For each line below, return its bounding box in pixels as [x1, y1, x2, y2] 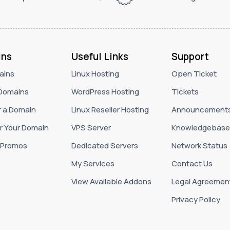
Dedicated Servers [71, 140, 138, 151]
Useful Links [71, 49, 128, 63]
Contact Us [171, 158, 213, 169]
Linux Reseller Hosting [71, 104, 149, 115]
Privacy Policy [171, 194, 220, 205]
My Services [71, 158, 114, 169]
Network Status [171, 140, 227, 151]
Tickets [171, 86, 199, 97]
